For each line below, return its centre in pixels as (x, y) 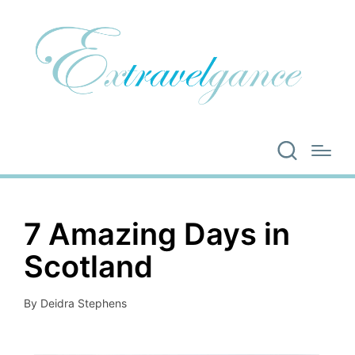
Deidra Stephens (84, 303)
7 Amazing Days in (157, 233)
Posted (41, 311)
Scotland (88, 266)
